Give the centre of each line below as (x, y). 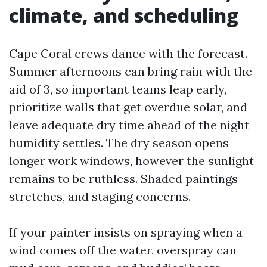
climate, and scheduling (124, 15)
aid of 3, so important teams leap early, (118, 89)
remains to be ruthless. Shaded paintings (123, 178)
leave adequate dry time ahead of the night (129, 125)
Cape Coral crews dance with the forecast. (128, 53)
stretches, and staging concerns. (100, 196)
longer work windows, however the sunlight (131, 161)
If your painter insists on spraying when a (126, 232)
